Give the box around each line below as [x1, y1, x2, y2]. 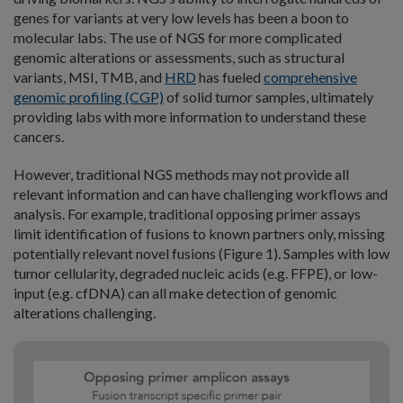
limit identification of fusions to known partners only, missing [13, 225, 385, 243]
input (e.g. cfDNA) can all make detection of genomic [13, 284, 337, 302]
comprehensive [264, 68, 357, 86]
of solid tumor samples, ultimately [164, 88, 373, 106]
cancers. [13, 128, 64, 146]
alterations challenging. [13, 304, 156, 322]
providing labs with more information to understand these [13, 108, 366, 126]
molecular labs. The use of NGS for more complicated [13, 29, 342, 47]
